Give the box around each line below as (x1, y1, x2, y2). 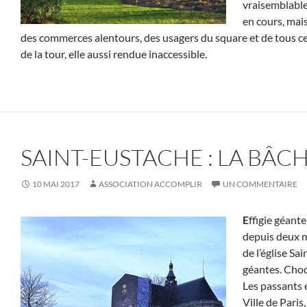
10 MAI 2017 (32, 179, 79, 189)
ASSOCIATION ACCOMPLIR (99, 179, 202, 189)
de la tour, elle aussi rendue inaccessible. (21, 47, 207, 60)
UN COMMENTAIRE (223, 179, 297, 189)
